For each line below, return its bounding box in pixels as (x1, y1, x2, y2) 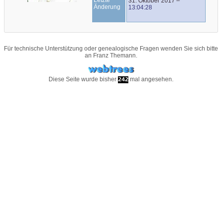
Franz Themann (93, 52, 136, 59)
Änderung (94, 3, 121, 10)
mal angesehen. (128, 76, 173, 83)
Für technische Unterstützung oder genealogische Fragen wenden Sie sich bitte (4, 45, 218, 53)
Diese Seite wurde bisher (49, 76, 118, 83)
